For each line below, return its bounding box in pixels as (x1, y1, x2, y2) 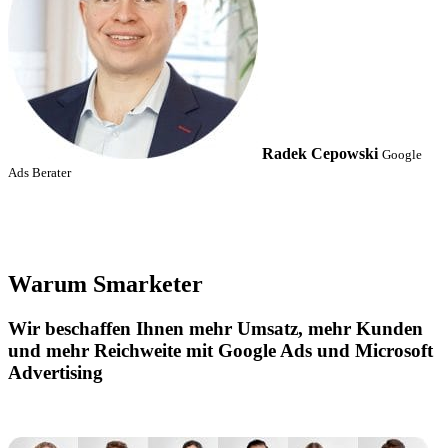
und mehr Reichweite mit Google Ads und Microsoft (8, 339, 433, 361)
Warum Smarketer (8, 270, 203, 297)
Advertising (8, 361, 103, 383)
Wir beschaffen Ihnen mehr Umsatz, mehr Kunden (8, 317, 423, 339)
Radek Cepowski (262, 145, 378, 162)
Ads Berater (8, 165, 71, 180)
